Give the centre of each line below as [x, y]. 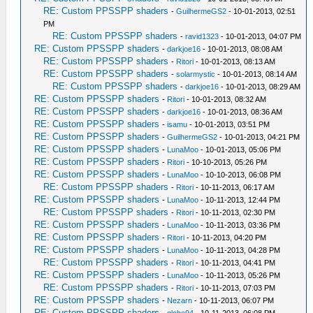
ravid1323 [202, 36]
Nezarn [180, 300]
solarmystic [196, 74]
